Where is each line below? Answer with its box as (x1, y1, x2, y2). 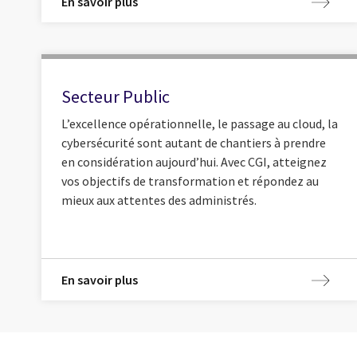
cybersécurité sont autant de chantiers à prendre (61, 134, 326, 151)
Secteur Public (61, 85, 170, 108)
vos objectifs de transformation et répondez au (61, 172, 319, 189)
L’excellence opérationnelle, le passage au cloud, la (61, 115, 338, 131)
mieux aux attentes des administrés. (61, 191, 257, 208)
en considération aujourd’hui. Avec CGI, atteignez (61, 153, 327, 170)
